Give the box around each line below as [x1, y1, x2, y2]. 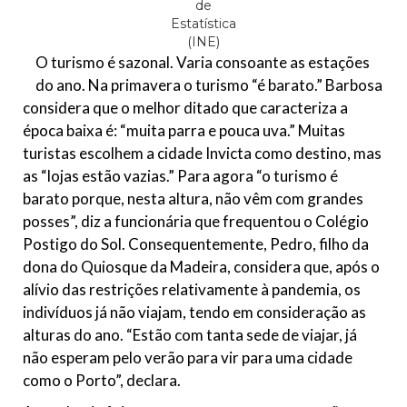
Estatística [171, 15, 236, 33]
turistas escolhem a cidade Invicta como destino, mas [23, 144, 382, 164]
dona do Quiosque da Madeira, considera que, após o [23, 257, 380, 277]
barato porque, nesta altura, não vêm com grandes [23, 189, 363, 209]
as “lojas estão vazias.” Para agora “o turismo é [23, 166, 338, 186]
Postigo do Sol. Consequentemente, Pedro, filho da [23, 234, 369, 254]
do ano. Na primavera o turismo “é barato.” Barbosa [35, 75, 382, 95]
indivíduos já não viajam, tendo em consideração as [23, 303, 366, 323]
